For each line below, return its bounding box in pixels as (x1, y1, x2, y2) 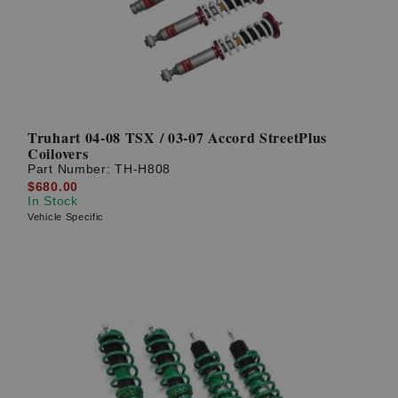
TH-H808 (115, 162, 171, 177)
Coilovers (28, 143, 89, 164)
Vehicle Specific (28, 211, 105, 222)
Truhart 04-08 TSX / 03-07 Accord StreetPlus (28, 127, 328, 148)
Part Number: (28, 162, 115, 177)
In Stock (28, 193, 78, 208)
